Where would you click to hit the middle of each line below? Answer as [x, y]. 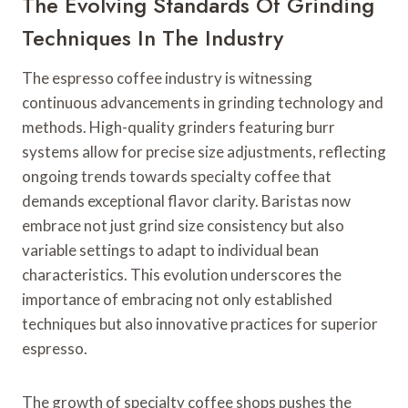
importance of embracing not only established [177, 300]
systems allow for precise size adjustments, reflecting [204, 152]
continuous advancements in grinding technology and [203, 103]
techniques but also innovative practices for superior [200, 324]
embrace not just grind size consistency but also [183, 226]
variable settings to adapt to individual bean [170, 250]
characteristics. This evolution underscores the [182, 275]
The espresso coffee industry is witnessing [167, 78]
